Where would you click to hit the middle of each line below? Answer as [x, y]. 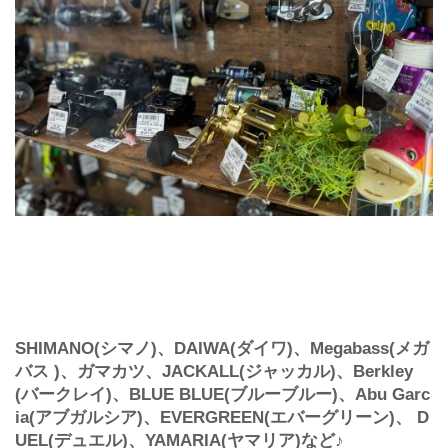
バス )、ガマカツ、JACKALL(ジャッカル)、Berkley [214, 372]
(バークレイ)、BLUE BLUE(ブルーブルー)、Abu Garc [222, 395]
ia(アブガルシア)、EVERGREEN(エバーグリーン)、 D [222, 418]
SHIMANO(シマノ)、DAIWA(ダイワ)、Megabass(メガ [222, 349]
